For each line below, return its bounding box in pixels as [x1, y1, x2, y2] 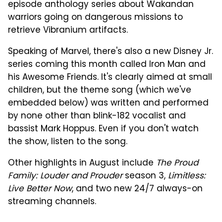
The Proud [156, 156, 198, 170]
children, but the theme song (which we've [8, 83, 191, 98]
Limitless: [168, 169, 206, 183]
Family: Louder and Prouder [8, 169, 122, 183]
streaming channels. [8, 195, 96, 209]
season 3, [122, 169, 168, 183]
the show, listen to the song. [8, 135, 127, 149]
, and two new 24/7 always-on [72, 182, 203, 196]
